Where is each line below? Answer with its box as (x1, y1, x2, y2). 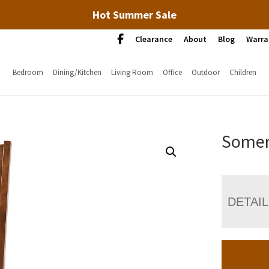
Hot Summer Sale (92, 8, 177, 22)
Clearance (135, 34, 172, 44)
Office (162, 67, 182, 77)
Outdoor (191, 67, 220, 77)
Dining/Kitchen (52, 67, 101, 77)
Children (229, 67, 256, 77)
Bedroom (12, 67, 43, 77)
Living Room (110, 67, 153, 77)
